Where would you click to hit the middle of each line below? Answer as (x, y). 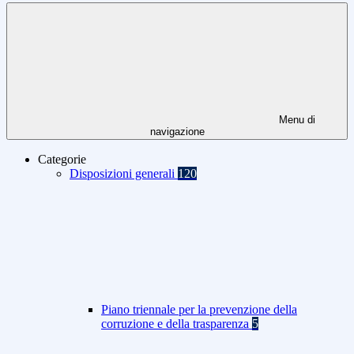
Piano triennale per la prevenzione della (199, 310)
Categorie (62, 160)
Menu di (296, 120)
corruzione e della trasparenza (177, 324)
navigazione (177, 132)
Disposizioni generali (124, 174)
